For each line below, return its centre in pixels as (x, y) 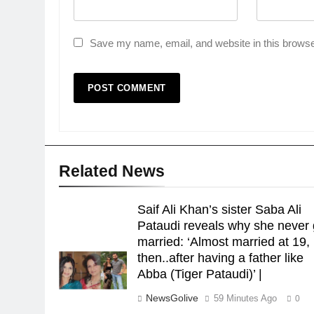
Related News (112, 171)
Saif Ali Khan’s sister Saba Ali (220, 210)
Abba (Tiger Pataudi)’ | (200, 274)
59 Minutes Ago (246, 298)
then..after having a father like (221, 258)
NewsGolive (172, 298)
